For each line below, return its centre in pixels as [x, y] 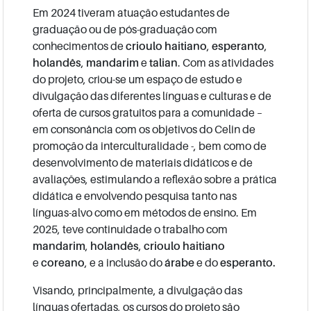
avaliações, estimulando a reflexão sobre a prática [155, 179]
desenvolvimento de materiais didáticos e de [143, 162]
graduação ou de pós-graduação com [125, 29]
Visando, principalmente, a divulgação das [138, 290]
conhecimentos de [79, 45]
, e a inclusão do [125, 262]
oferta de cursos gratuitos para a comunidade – [148, 112]
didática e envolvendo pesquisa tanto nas [135, 195]
